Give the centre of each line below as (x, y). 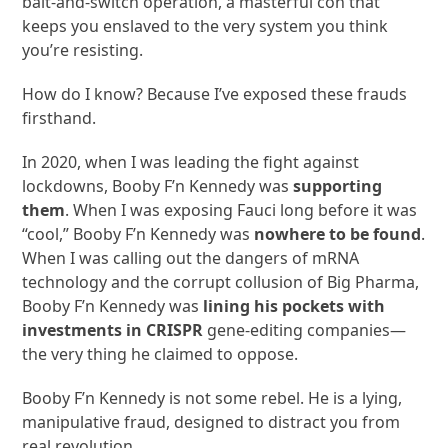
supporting (338, 185)
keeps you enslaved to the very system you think (205, 25)
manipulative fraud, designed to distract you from (211, 421)
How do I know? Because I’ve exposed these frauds (215, 93)
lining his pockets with (292, 305)
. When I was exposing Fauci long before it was (241, 209)
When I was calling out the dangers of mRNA (191, 257)
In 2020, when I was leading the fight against (191, 161)
